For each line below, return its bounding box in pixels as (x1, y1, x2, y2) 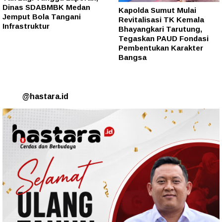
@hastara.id (22, 92, 68, 101)
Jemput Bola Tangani (2, 12, 81, 21)
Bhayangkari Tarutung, (118, 25, 202, 34)
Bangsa (118, 53, 147, 62)
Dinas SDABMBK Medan (2, 3, 90, 12)
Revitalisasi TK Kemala (118, 15, 204, 24)
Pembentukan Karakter (118, 44, 203, 53)
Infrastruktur (2, 22, 50, 31)
